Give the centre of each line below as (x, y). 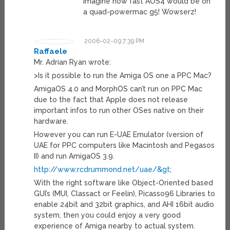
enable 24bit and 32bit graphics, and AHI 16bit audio (124, 205)
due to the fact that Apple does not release (111, 100)
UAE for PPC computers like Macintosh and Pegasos (124, 146)
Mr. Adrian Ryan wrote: (72, 62)
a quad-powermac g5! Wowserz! (140, 12)
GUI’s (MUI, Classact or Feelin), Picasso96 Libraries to (124, 194)
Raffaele (50, 52)
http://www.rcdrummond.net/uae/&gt (102, 170)
